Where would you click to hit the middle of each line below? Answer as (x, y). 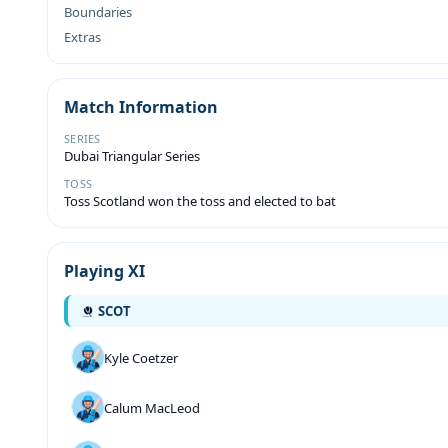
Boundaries (98, 12)
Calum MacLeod (152, 408)
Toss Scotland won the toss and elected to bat (200, 201)
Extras (82, 37)
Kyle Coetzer (141, 358)
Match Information (141, 107)
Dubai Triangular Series (132, 156)
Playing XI (104, 271)
